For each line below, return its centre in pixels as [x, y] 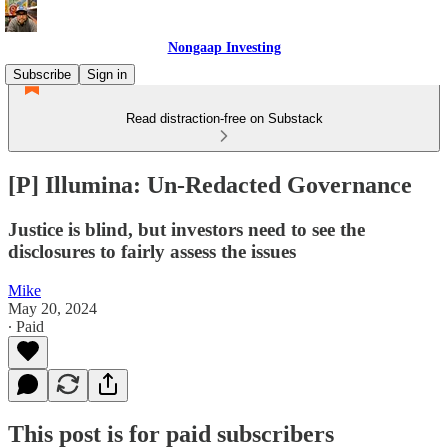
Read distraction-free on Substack [224, 118]
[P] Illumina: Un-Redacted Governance [210, 184]
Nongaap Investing [224, 47]
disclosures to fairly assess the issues [152, 251]
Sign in [107, 74]
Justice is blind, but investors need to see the [186, 229]
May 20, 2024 [52, 308]
